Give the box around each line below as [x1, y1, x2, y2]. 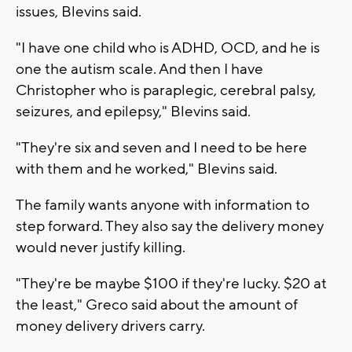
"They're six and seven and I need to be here [16, 138, 307, 158]
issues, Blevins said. [16, 2, 141, 22]
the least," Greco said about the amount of [16, 295, 298, 315]
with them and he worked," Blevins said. [16, 159, 277, 179]
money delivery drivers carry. [16, 317, 205, 336]
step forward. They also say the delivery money [16, 217, 324, 236]
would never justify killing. [16, 238, 185, 258]
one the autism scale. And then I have [16, 60, 263, 79]
